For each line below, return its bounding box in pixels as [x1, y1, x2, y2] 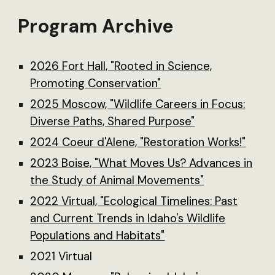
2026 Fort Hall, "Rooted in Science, [30, 58, 212, 74]
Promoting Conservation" [30, 76, 161, 91]
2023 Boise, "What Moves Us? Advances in [30, 155, 253, 171]
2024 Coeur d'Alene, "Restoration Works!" [30, 134, 246, 150]
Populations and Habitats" [30, 228, 165, 243]
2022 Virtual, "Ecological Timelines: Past [30, 193, 238, 209]
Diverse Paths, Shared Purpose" [30, 114, 195, 129]
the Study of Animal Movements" [30, 172, 204, 188]
